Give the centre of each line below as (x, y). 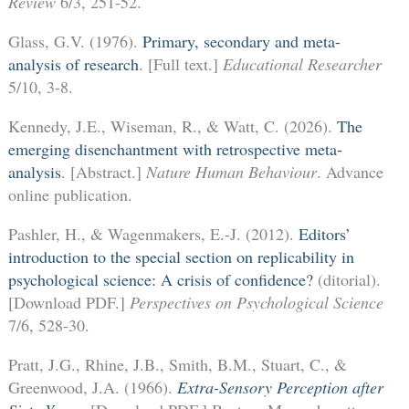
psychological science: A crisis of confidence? (160, 280)
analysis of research (73, 64)
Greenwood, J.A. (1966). (92, 388)
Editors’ (324, 234)
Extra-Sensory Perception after (280, 388)
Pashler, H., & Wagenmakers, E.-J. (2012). (153, 234)
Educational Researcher (302, 64)
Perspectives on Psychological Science (256, 303)
